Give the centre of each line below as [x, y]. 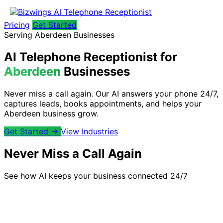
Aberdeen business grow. [51, 113]
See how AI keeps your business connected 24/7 [96, 175]
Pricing [17, 25]
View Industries [89, 131]
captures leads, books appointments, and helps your [103, 103]
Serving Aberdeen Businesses [59, 35]
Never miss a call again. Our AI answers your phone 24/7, [111, 93]
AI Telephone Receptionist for [91, 57]
